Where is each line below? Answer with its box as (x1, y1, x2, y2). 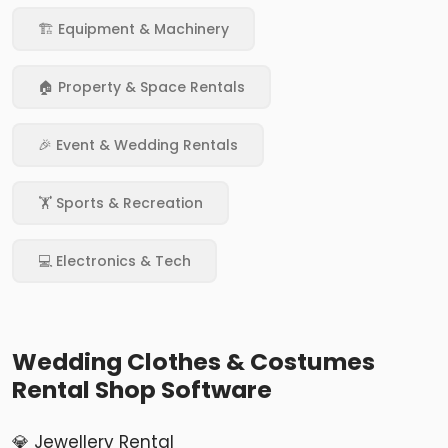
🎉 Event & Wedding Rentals (38, 135, 238, 156)
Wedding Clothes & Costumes (12, 345, 375, 379)
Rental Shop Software (12, 373, 272, 407)
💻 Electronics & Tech (38, 251, 191, 272)
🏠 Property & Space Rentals (38, 77, 245, 98)
